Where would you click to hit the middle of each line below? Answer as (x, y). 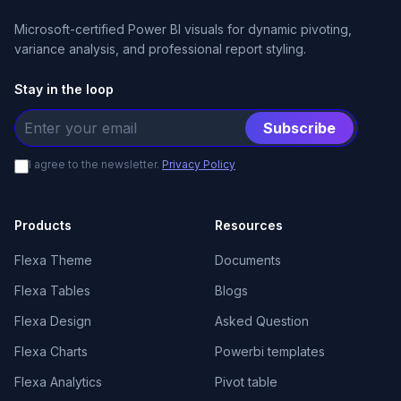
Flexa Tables (52, 290)
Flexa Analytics (58, 382)
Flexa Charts (51, 351)
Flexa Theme (53, 260)
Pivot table (246, 382)
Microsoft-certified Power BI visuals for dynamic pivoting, (183, 29)
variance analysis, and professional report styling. (160, 49)
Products (43, 225)
